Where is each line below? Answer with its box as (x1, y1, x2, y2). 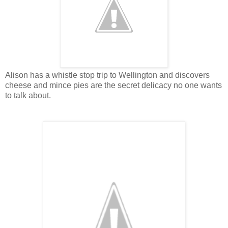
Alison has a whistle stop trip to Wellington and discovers (5, 70, 210, 79)
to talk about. (5, 91, 51, 100)
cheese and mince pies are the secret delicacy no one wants (5, 80, 222, 90)
